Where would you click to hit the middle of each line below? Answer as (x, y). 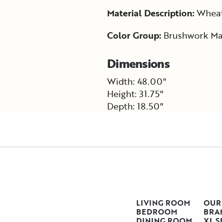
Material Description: (151, 13)
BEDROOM (157, 212)
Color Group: (134, 35)
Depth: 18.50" (135, 106)
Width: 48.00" (137, 82)
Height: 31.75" (135, 94)
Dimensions (138, 63)
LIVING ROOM (163, 203)
